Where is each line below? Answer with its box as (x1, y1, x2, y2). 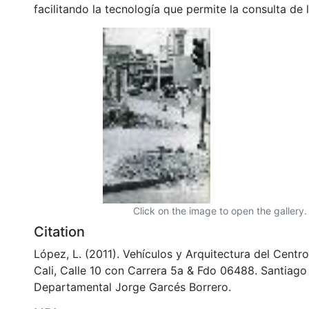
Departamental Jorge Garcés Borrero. (34, 279, 231, 294)
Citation (34, 223, 85, 240)
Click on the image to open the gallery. (133, 204, 307, 217)
